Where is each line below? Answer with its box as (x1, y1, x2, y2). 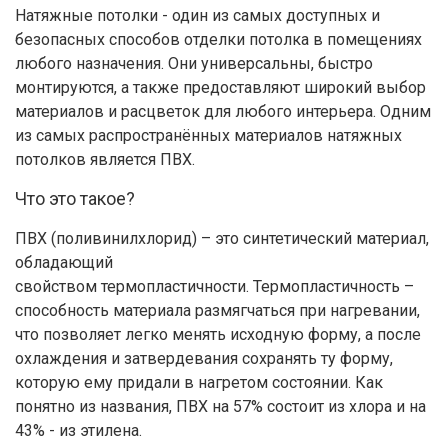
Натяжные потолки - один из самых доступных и (15, 6, 380, 26)
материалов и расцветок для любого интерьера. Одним (15, 102, 431, 122)
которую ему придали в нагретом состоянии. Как (15, 373, 383, 393)
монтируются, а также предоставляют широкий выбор (15, 78, 426, 98)
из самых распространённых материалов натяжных (15, 126, 402, 146)
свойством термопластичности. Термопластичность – (15, 277, 414, 297)
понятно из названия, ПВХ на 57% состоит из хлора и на (15, 397, 426, 417)
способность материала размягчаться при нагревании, (15, 301, 420, 321)
